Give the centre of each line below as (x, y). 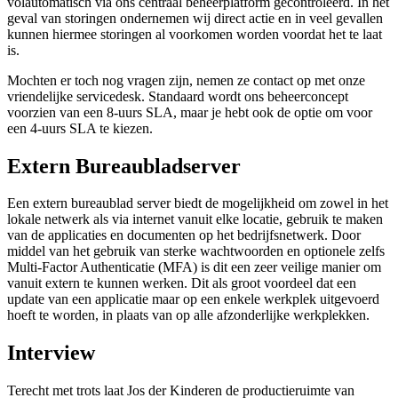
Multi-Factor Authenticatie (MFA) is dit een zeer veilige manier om (194, 267)
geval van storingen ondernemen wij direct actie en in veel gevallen (195, 18)
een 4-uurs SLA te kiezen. (80, 128)
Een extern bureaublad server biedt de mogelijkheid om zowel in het (198, 203)
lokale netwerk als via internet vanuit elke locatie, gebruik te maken (195, 219)
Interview (51, 353)
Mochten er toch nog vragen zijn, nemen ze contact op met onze (186, 80)
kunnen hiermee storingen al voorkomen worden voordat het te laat (195, 34)
